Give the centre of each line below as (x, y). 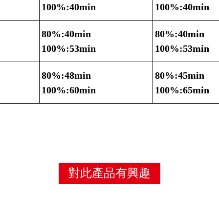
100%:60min (69, 90)
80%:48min (66, 76)
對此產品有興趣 (109, 173)
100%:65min (182, 90)
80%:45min (180, 76)
